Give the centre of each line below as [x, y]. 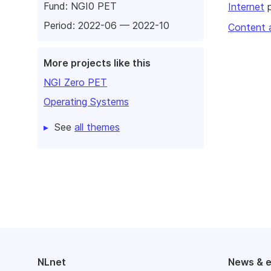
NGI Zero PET [75, 83]
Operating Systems [86, 102]
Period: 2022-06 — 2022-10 [106, 26]
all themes [97, 127]
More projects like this [97, 63]
